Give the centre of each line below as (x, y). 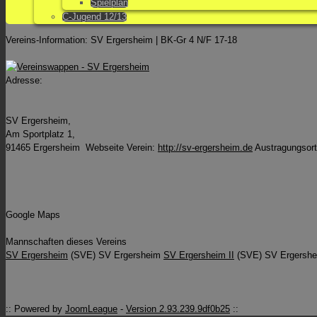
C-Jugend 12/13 (94, 17)
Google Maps (33, 215)
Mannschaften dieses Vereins (66, 242)
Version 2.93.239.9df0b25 (178, 309)
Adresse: (24, 81)
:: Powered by (35, 309)
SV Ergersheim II (199, 255)
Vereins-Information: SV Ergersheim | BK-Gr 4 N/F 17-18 (121, 40)
